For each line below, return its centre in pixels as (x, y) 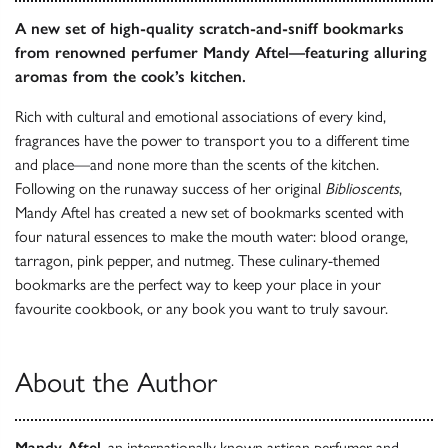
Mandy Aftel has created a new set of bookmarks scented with (209, 213)
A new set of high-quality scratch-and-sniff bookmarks (209, 29)
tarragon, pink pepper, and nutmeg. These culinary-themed (197, 261)
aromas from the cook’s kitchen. (130, 77)
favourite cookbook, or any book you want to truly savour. (201, 309)
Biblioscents (362, 189)
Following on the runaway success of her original (170, 189)
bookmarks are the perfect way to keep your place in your (198, 285)
